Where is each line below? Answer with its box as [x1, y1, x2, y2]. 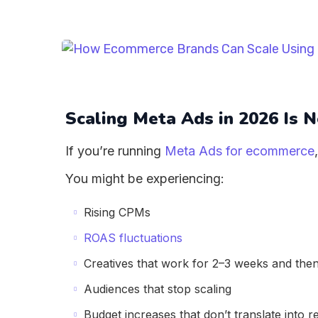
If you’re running [65, 143, 165, 158]
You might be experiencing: [65, 171, 224, 186]
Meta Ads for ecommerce [165, 143, 314, 158]
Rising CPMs [84, 205, 150, 219]
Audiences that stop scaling [84, 282, 231, 296]
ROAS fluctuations [84, 231, 182, 245]
